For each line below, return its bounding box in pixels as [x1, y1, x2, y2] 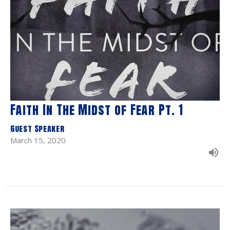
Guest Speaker [10, 122, 65, 135]
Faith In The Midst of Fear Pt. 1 [10, 101, 183, 120]
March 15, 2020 [10, 135, 66, 146]
